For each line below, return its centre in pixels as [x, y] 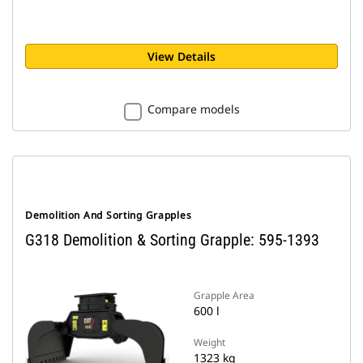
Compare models [193, 109]
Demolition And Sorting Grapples [109, 215]
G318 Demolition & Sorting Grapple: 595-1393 [172, 240]
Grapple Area [224, 295]
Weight [209, 342]
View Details [181, 56]
